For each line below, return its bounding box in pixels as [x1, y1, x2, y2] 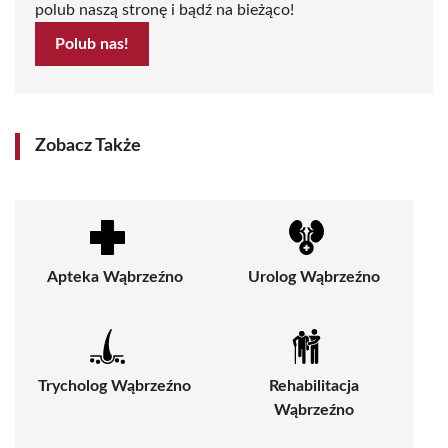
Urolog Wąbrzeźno [247, 269, 380, 286]
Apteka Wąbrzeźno [46, 269, 183, 286]
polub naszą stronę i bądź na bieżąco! [35, 2, 294, 19]
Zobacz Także [35, 137, 141, 156]
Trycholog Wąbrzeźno [38, 378, 191, 395]
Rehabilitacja [268, 378, 359, 395]
